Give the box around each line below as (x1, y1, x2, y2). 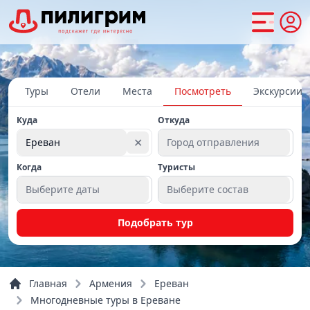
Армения (89, 277, 132, 290)
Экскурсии (253, 84, 302, 98)
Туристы (158, 161, 195, 173)
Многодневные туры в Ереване (30, 293, 181, 307)
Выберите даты (26, 183, 100, 196)
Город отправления (167, 136, 259, 149)
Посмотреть (174, 84, 231, 98)
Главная (29, 277, 67, 290)
